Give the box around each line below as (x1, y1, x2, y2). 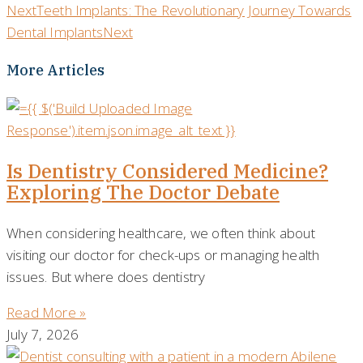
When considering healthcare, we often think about (6, 223, 315, 242)
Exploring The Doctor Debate (6, 178, 280, 205)
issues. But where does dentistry (6, 267, 206, 286)
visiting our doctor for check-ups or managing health (6, 245, 320, 264)
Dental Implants (6, 22, 103, 41)
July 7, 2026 (6, 324, 79, 344)
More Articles (6, 60, 105, 79)
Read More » (6, 302, 87, 322)
